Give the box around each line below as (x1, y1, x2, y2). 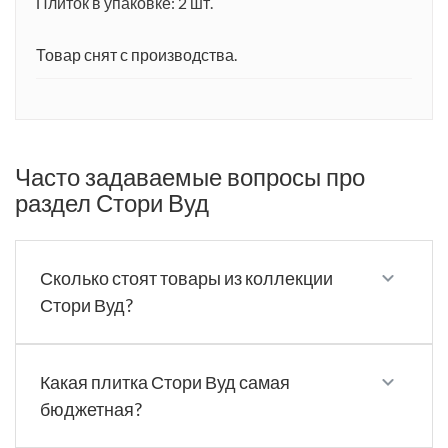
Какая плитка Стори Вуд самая (40, 370, 290, 393)
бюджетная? (40, 397, 142, 420)
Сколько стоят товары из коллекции (40, 266, 333, 289)
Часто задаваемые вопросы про (15, 161, 365, 191)
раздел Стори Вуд (15, 187, 209, 217)
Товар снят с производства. (36, 44, 237, 64)
